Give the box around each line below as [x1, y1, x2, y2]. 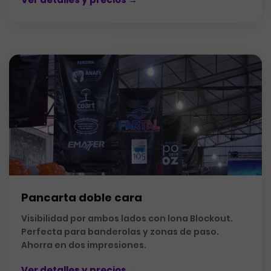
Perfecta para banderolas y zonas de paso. [21, 226, 219, 238]
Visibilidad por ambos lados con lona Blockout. [21, 212, 233, 224]
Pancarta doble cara [21, 190, 142, 205]
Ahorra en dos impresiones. [21, 239, 146, 251]
